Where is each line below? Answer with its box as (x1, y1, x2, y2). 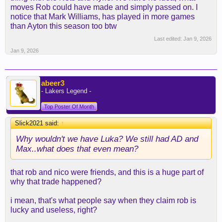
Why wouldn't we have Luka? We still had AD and (16, 134, 198, 144)
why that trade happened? (10, 177, 102, 186)
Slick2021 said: (15, 119, 61, 127)
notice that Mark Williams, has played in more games (10, 12, 195, 21)
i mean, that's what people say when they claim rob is (10, 196, 196, 205)
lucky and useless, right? (10, 206, 97, 214)
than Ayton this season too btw (10, 22, 117, 30)
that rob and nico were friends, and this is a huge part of (10, 168, 204, 176)
